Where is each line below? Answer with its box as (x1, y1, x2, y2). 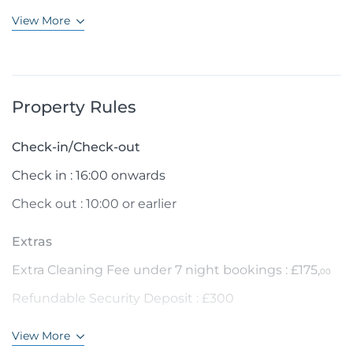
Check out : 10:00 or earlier (12, 195, 176, 211)
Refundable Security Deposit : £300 (12, 290, 234, 306)
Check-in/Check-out (12, 139, 140, 154)
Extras (12, 233, 52, 249)
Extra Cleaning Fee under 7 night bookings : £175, (12, 262, 320, 277)
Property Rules (12, 96, 136, 117)
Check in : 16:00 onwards (12, 167, 165, 183)
